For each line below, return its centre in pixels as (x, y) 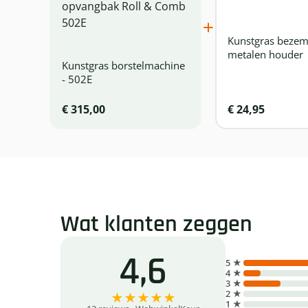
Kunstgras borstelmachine (123, 65)
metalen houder (265, 54)
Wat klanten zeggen (156, 224)
